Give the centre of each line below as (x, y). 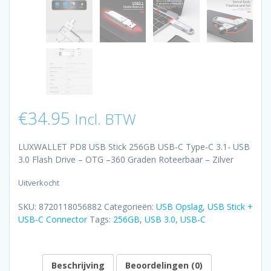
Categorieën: (130, 207)
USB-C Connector (53, 220)
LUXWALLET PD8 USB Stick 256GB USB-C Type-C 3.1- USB (134, 146)
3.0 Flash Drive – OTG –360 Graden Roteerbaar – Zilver (126, 159)
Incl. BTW (105, 119)
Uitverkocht (39, 183)
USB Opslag (179, 207)
